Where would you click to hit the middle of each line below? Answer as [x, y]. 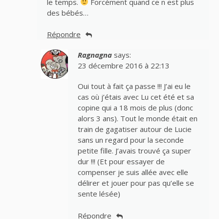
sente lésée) [99, 194]
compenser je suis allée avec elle [133, 172]
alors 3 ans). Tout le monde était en [137, 119]
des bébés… [68, 12]
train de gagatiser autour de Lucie [134, 129]
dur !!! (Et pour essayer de [121, 162]
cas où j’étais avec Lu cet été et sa [136, 97]
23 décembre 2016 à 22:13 [123, 66]
